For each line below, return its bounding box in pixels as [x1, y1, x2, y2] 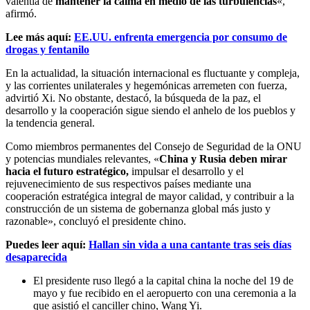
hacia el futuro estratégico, [6, 165, 129, 177]
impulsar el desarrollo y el [129, 165, 244, 177]
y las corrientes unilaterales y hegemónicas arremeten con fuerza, [6, 79, 287, 91]
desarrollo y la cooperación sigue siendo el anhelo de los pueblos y [6, 104, 295, 116]
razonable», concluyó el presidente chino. [6, 215, 186, 227]
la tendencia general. [6, 116, 95, 129]
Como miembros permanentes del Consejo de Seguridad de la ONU [6, 140, 302, 152]
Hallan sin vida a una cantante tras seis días [89, 238, 291, 250]
